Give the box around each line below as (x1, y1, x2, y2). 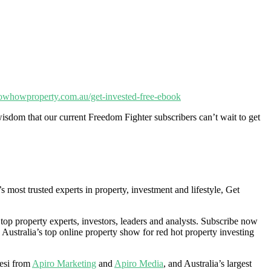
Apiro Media (114, 258, 163, 269)
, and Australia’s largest (163, 258, 252, 269)
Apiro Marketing (32, 258, 96, 269)
